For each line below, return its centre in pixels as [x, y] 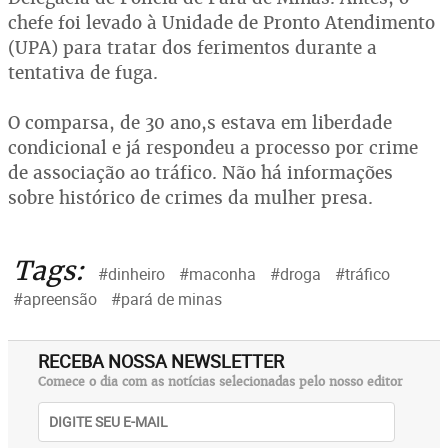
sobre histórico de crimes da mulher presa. [190, 197]
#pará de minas [166, 298]
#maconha [217, 273]
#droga [295, 273]
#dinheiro [131, 273]
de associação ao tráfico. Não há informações [200, 172]
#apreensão [55, 298]
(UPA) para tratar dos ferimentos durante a [192, 47]
